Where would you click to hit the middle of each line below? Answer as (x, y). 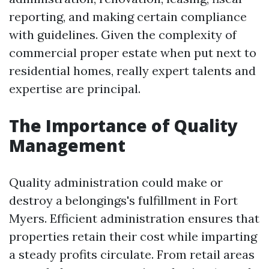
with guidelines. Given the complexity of (123, 35)
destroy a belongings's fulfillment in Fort (123, 200)
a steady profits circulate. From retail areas (132, 254)
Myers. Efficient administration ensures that (134, 218)
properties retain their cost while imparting (133, 236)
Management (67, 145)
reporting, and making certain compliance (128, 17)
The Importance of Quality (123, 125)
